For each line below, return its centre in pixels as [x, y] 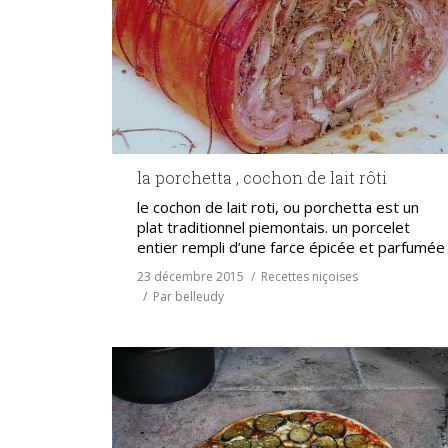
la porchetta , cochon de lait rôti [262, 177]
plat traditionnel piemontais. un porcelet [273, 226]
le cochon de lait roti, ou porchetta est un [278, 206]
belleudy [199, 296]
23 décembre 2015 [190, 276]
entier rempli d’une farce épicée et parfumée [291, 246]
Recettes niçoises [309, 276]
